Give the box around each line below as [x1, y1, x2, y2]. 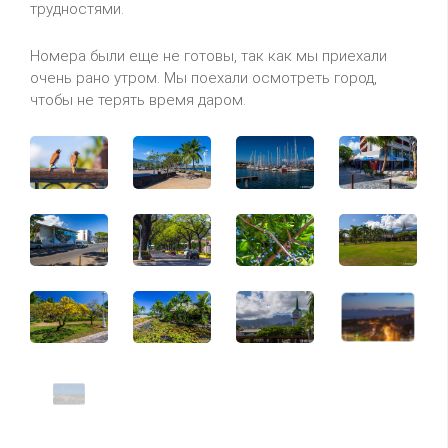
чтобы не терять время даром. [30, 91, 246, 110]
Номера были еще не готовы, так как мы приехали [30, 47, 387, 66]
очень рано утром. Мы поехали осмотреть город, [30, 69, 377, 88]
